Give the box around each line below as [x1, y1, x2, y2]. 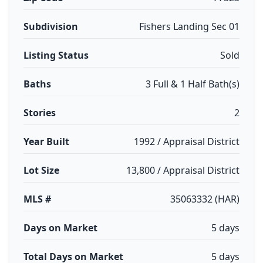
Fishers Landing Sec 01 [139, 20, 240, 33]
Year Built [23, 135, 69, 148]
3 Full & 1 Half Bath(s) [146, 77, 240, 90]
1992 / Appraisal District [134, 135, 240, 148]
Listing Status [23, 49, 89, 62]
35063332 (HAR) [170, 193, 240, 205]
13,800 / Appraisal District [126, 164, 240, 177]
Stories [23, 106, 56, 119]
